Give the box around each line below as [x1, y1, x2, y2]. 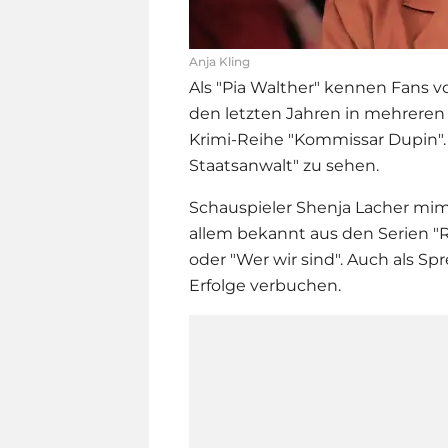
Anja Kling [189, 53, 250, 69]
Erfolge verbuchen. [189, 275, 341, 295]
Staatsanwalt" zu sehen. [189, 155, 379, 175]
